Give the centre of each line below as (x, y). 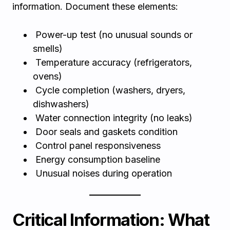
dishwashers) (61, 104)
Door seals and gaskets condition (105, 132)
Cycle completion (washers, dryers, (109, 90)
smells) (48, 49)
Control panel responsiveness (97, 146)
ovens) (47, 76)
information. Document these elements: (95, 6)
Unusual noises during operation (102, 173)
